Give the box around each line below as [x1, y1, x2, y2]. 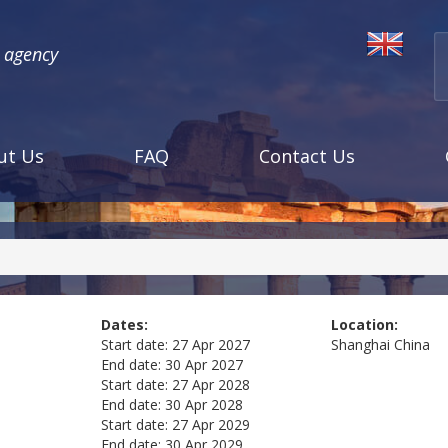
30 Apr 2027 [164, 355, 243, 375]
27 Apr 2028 [171, 375, 250, 395]
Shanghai [331, 335, 391, 355]
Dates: [100, 315, 148, 335]
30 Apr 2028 [164, 395, 243, 415]
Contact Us [259, 144, 355, 168]
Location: [331, 315, 399, 335]
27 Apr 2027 [171, 335, 250, 355]
